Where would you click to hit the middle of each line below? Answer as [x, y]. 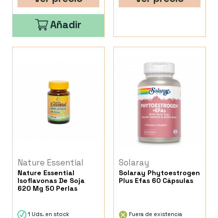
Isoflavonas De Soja [51, 181]
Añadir [66, 24]
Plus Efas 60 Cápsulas [156, 181]
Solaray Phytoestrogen [160, 173]
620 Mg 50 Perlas [47, 189]
